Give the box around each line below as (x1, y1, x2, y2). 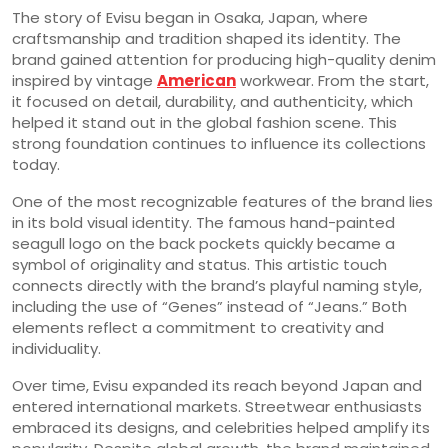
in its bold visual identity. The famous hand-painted (12, 211, 395, 233)
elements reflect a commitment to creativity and (12, 316, 384, 338)
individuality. (12, 337, 101, 359)
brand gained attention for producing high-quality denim (12, 48, 436, 70)
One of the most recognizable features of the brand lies (12, 190, 433, 212)
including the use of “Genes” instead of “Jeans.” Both (12, 295, 407, 317)
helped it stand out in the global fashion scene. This (12, 111, 397, 133)
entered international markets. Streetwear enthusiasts (12, 395, 422, 417)
